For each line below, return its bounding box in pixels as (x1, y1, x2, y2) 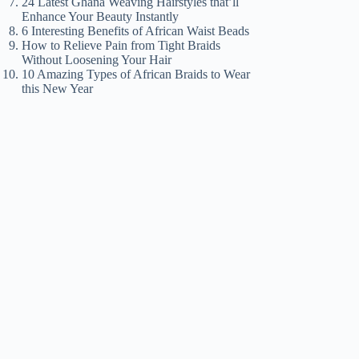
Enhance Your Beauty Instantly (22, 9, 179, 23)
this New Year (22, 81, 94, 95)
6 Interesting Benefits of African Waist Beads (22, 23, 250, 38)
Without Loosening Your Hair (22, 52, 172, 67)
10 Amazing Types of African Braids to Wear (22, 67, 251, 81)
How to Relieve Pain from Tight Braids (22, 38, 221, 52)
